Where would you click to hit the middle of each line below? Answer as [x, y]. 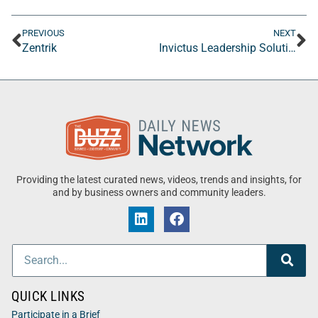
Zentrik [39, 48]
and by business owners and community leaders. [159, 192]
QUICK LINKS [48, 296]
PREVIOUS [43, 33]
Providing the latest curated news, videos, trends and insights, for [159, 180]
